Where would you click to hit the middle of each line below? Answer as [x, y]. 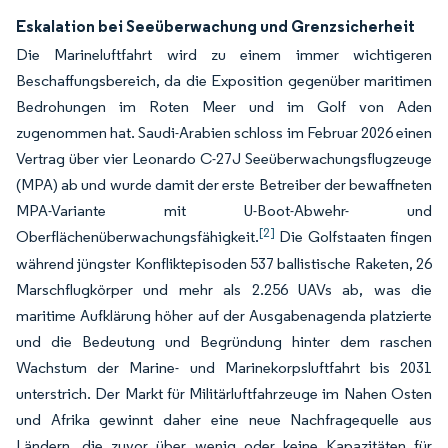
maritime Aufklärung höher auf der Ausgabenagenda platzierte [224, 315]
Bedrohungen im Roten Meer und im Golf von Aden [224, 106]
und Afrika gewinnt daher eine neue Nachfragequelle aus [224, 419]
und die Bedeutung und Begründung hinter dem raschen [224, 341]
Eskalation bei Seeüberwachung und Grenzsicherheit [215, 26]
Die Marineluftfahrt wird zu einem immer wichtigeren [224, 54]
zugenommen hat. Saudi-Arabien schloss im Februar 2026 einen [224, 132]
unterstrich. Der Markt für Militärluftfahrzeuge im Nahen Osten [224, 393]
